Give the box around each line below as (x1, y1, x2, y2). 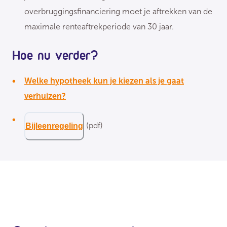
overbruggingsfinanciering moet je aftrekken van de (24, 7, 212, 17)
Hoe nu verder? (12, 47, 98, 63)
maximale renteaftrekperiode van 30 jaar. (24, 22, 174, 32)
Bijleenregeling (25, 122, 83, 131)
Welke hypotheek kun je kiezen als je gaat (24, 76, 184, 86)
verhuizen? (24, 91, 66, 101)
